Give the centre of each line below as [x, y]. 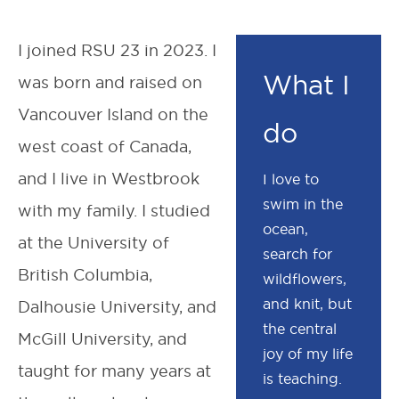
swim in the [302, 204]
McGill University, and [102, 339]
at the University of [94, 243]
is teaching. [302, 379]
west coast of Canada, [105, 147]
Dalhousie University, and [117, 307]
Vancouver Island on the [113, 114]
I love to [290, 179]
